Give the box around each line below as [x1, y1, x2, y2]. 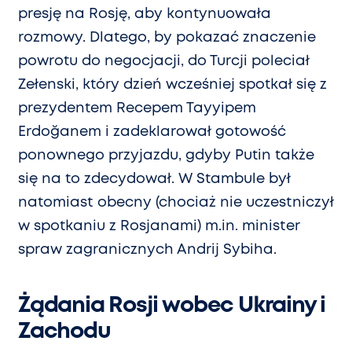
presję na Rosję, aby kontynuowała [18, 8, 271, 21]
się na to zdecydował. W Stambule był [18, 173, 291, 186]
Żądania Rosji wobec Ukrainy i [18, 296, 326, 317]
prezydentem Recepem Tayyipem [18, 102, 256, 115]
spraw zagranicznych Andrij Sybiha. [18, 244, 277, 257]
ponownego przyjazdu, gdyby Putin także [18, 149, 314, 163]
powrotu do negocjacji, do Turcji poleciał [18, 55, 310, 68]
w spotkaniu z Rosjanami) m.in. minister [18, 220, 299, 233]
